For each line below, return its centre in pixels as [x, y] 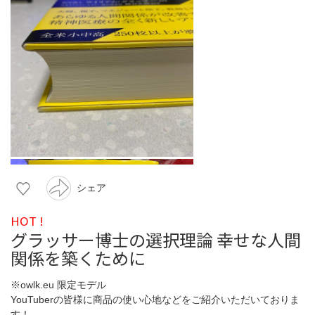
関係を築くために [78, 257]
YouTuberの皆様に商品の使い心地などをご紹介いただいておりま [155, 299]
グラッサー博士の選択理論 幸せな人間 [156, 239]
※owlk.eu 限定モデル [58, 284]
